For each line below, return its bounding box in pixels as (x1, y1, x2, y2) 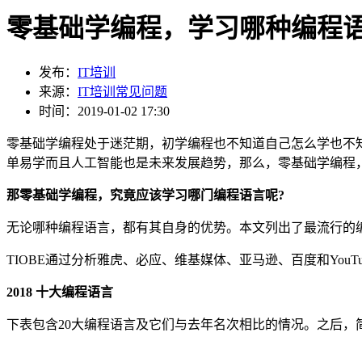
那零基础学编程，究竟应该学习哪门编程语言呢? (6, 188, 284, 203)
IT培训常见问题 (78, 85, 167, 99)
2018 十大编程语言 (6, 285, 113, 300)
